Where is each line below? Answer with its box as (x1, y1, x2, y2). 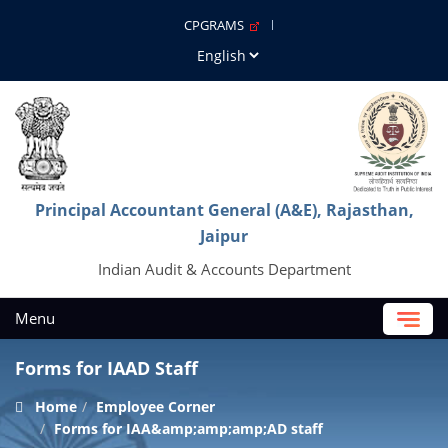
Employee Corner (96, 397, 215, 416)
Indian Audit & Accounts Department (97, 259, 351, 279)
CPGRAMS (184, 16, 250, 34)
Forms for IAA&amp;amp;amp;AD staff (54, 419, 323, 438)
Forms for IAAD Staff (15, 356, 198, 380)
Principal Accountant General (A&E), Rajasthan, (34, 199, 414, 221)
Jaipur (200, 225, 248, 247)
